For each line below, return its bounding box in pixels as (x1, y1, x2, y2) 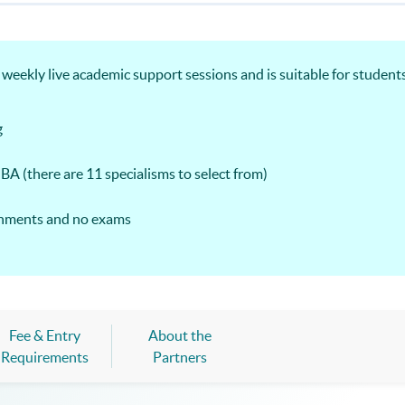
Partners (153, 349, 207, 366)
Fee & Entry (8, 327, 80, 344)
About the (148, 327, 212, 344)
